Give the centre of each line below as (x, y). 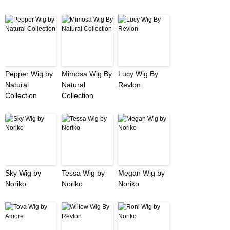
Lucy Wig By (138, 74)
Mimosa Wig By (87, 74)
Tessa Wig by (83, 173)
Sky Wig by (23, 173)
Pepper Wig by (29, 74)
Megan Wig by (141, 173)
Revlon (129, 85)
